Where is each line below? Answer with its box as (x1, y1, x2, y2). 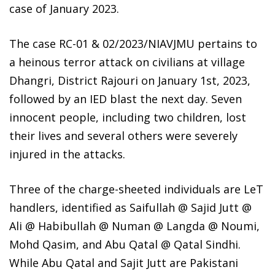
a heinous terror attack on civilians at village (9, 54, 245, 69)
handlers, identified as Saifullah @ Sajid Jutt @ (9, 199, 252, 215)
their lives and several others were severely (9, 128, 238, 143)
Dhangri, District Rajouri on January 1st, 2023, (9, 72, 250, 88)
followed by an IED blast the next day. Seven (9, 91, 242, 106)
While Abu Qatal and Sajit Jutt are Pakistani (9, 255, 238, 270)
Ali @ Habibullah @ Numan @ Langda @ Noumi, (9, 218, 260, 233)
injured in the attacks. (9, 146, 125, 161)
